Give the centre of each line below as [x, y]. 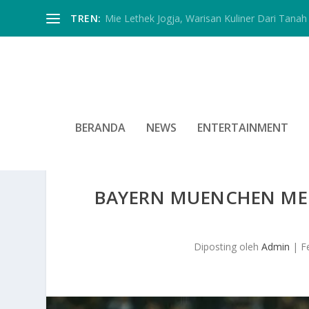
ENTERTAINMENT [243, 127]
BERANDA [100, 127]
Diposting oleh [227, 247]
